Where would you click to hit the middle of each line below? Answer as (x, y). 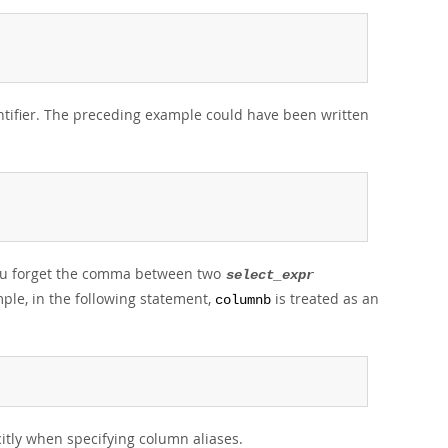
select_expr (270, 275)
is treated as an (325, 298)
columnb (243, 300)
